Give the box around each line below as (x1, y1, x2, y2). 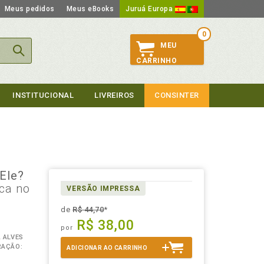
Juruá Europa (126, 5, 175, 13)
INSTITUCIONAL (12, 91, 74, 100)
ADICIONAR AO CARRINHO (67, 245, 148, 251)
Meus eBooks (66, 5, 114, 13)
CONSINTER (154, 91, 199, 100)
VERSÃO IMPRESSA (67, 184, 140, 193)
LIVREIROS (94, 91, 134, 100)
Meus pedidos (4, 5, 55, 13)
